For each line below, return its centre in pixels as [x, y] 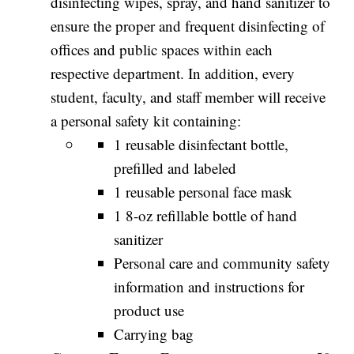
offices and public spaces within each [162, 50]
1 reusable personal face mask [203, 192]
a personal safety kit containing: [146, 121]
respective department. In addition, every [173, 73]
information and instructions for [209, 287]
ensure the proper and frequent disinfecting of [188, 26]
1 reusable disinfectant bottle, [201, 145]
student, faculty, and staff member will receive [188, 97]
